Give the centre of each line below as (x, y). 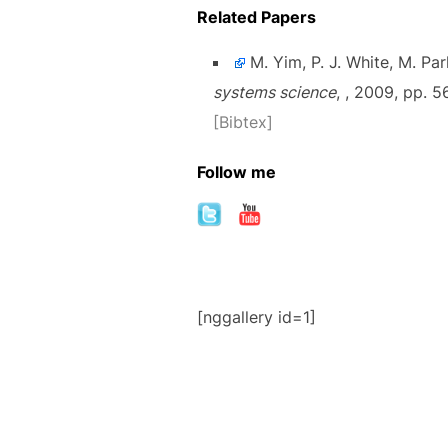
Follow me (236, 172)
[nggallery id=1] (256, 317)
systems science (274, 92)
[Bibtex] (243, 122)
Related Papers (256, 17)
